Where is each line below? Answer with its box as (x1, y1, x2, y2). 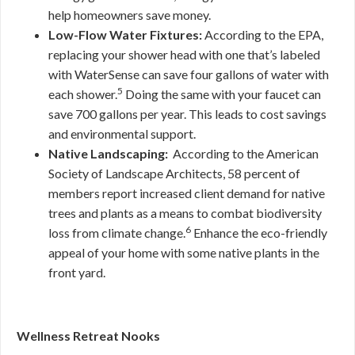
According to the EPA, (204, 27, 323, 42)
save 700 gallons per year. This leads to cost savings (48, 106, 326, 121)
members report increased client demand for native (48, 185, 325, 200)
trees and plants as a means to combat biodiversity (48, 205, 322, 220)
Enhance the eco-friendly (191, 225, 327, 240)
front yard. (48, 265, 105, 280)
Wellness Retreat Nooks (17, 328, 160, 343)
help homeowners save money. (48, 7, 213, 22)
